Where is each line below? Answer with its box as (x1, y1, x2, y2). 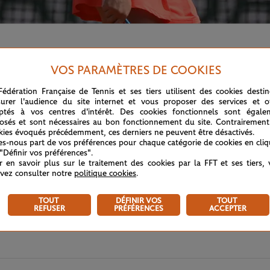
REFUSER (34, 204, 65, 213)
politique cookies (74, 169, 136, 178)
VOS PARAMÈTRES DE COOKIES (50, 64, 221, 77)
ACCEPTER (209, 204, 246, 213)
